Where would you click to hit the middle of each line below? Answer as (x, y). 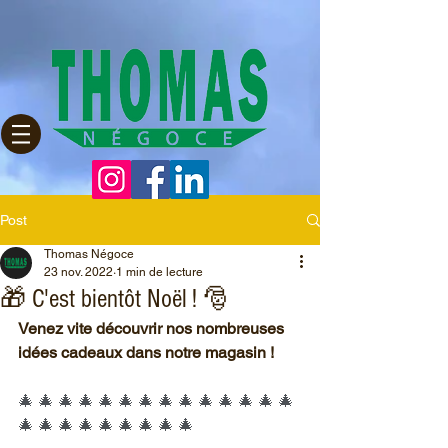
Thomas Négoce (89, 254)
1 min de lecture (159, 272)
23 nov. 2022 (78, 272)
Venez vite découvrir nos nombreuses (153, 328)
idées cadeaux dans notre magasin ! (146, 352)
